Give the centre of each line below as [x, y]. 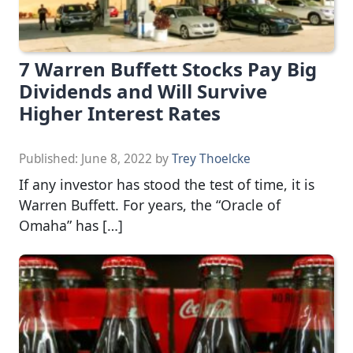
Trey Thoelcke [211, 158]
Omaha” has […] [71, 225]
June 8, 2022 [117, 158]
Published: [50, 158]
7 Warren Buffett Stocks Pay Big [168, 69]
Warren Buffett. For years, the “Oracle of [150, 204]
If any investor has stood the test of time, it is [167, 184]
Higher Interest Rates [120, 113]
